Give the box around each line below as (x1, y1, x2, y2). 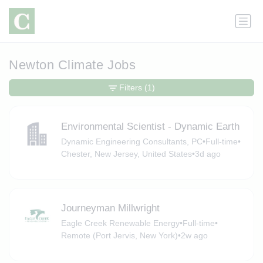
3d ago (194, 149, 221, 159)
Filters (119, 83, 142, 93)
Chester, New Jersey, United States (60, 149, 192, 159)
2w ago (180, 231, 208, 241)
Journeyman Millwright (60, 203, 160, 214)
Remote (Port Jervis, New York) (60, 231, 178, 241)
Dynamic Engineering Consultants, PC (60, 136, 203, 146)
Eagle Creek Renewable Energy (60, 218, 180, 228)
